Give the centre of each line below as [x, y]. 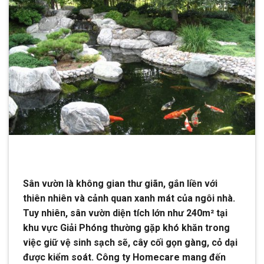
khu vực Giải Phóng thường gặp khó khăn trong [126, 227]
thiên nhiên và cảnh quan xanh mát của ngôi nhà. [129, 198]
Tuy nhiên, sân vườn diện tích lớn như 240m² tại [125, 213]
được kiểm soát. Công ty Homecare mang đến [124, 257]
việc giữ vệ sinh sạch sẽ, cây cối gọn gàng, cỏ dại [130, 242]
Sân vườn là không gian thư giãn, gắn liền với [120, 183]
